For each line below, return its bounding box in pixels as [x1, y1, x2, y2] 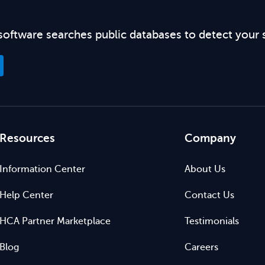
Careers [184, 242, 218, 253]
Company [184, 132, 236, 144]
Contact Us [184, 190, 234, 201]
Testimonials [184, 216, 239, 227]
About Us [184, 164, 225, 174]
